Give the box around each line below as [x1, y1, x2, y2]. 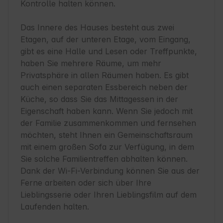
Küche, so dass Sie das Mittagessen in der [20, 94, 178, 105]
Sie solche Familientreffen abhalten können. [20, 154, 188, 164]
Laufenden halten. [20, 202, 89, 212]
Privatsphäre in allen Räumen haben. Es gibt [20, 70, 189, 81]
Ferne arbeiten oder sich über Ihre [20, 178, 151, 188]
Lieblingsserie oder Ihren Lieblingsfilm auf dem [20, 190, 197, 200]
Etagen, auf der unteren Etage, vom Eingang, [20, 34, 191, 45]
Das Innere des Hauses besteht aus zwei [20, 22, 174, 33]
